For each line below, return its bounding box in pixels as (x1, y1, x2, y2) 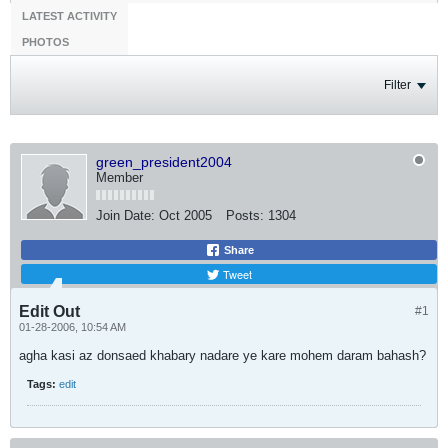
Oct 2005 (159, 208, 212, 223)
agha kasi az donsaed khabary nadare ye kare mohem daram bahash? (19, 348, 426, 363)
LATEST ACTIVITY (22, 10, 117, 22)
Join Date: (96, 208, 155, 223)
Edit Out (19, 303, 80, 320)
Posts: (226, 208, 264, 223)
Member (96, 170, 143, 185)
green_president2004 (96, 154, 232, 170)
